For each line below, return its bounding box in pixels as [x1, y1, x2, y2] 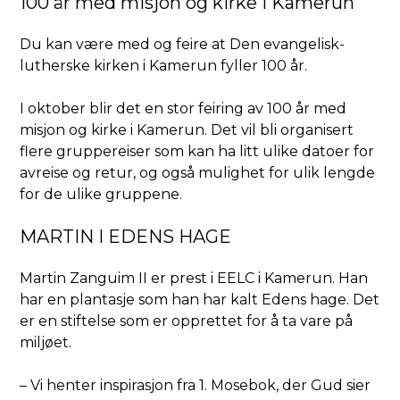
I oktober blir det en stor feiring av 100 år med [20, 100, 347, 118]
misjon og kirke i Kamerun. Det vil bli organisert [20, 121, 354, 139]
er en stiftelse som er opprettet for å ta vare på [20, 312, 354, 330]
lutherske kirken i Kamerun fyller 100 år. [20, 57, 308, 75]
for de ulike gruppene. [20, 186, 183, 204]
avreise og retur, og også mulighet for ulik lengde [20, 164, 376, 182]
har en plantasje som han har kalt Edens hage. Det [20, 291, 380, 309]
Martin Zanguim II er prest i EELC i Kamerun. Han [20, 270, 369, 287]
